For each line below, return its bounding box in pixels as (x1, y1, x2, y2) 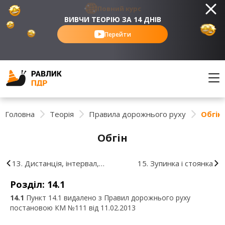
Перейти (104, 30, 131, 39)
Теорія (50, 109, 74, 119)
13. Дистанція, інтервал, (12, 158, 99, 168)
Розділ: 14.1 (10, 178, 65, 190)
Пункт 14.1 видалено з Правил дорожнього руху (24, 193, 190, 202)
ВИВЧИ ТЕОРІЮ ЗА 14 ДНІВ (64, 15, 161, 24)
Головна (5, 109, 35, 119)
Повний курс (97, 4, 141, 13)
